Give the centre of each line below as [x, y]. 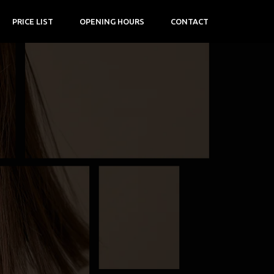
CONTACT [190, 21]
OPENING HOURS [112, 21]
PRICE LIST [33, 21]
